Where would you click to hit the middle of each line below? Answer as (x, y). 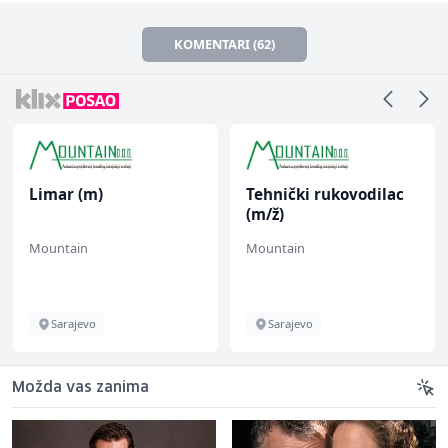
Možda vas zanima (80, 388)
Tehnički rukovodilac (325, 194)
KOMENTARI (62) (224, 44)
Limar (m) (66, 194)
